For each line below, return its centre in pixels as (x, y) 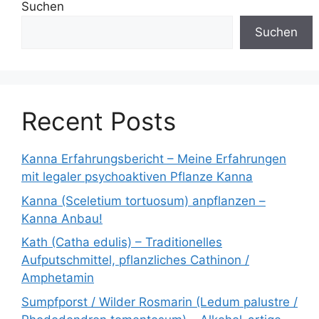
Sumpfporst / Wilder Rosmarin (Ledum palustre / (159, 302)
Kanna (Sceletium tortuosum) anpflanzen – (143, 200)
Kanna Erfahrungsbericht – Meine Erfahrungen (154, 159)
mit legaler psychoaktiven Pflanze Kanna (137, 177)
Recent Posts (99, 121)
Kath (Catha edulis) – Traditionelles (122, 242)
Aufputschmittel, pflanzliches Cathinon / (135, 260)
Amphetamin (58, 278)
